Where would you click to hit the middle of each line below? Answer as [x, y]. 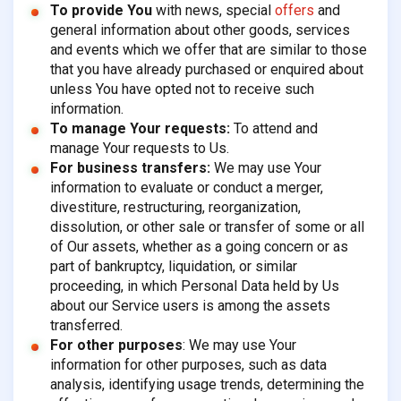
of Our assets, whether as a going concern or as [199, 247]
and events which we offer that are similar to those [208, 50]
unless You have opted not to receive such [182, 90]
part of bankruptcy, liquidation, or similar [173, 267]
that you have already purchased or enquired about [206, 70]
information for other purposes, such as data [188, 365]
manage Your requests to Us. [139, 149]
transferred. [86, 326]
